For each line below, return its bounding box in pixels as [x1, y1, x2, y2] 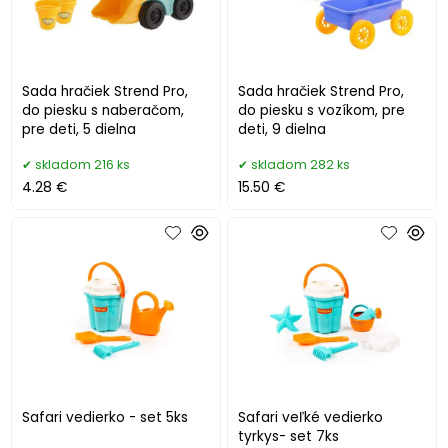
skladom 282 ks [251, 156, 351, 174]
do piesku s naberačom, [22, 101, 185, 121]
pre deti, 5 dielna [22, 120, 137, 140]
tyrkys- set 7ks [238, 426, 340, 446]
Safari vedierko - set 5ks [22, 407, 189, 427]
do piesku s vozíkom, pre [238, 101, 406, 121]
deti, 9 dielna [238, 120, 327, 140]
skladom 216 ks [35, 156, 131, 174]
